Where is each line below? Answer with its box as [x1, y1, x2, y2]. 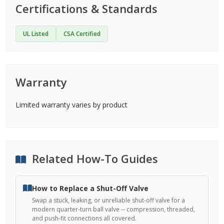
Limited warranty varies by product [15, 100, 127, 109]
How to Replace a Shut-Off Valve [32, 183, 148, 193]
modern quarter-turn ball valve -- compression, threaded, [32, 205, 195, 213]
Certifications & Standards [15, 1, 157, 16]
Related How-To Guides [29, 151, 158, 166]
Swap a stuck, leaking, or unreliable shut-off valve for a [32, 196, 185, 204]
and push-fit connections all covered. [32, 214, 136, 222]
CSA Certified [63, 29, 100, 38]
